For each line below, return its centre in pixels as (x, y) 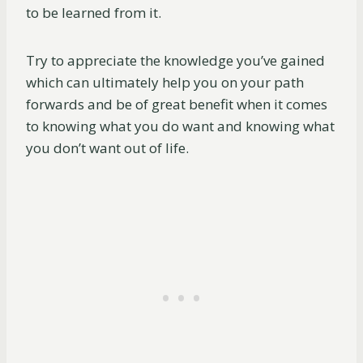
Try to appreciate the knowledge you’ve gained (175, 61)
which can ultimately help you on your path (165, 83)
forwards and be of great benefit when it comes (177, 105)
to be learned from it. (94, 13)
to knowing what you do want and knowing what (180, 126)
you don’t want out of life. (109, 148)
